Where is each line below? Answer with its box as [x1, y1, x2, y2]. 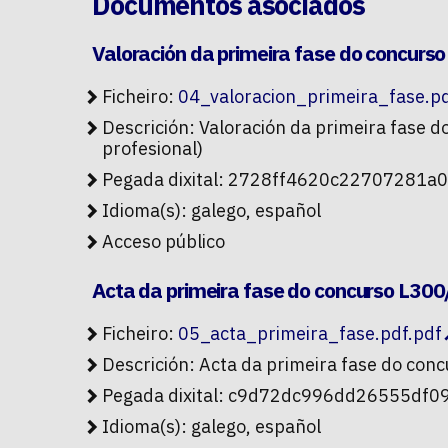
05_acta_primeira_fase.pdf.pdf [178, 322, 442, 346]
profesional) [102, 137, 203, 161]
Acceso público [102, 230, 225, 254]
